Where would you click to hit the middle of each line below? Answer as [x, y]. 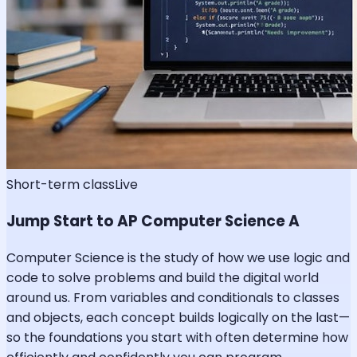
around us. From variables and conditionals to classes [173, 297]
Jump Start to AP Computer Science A [153, 222]
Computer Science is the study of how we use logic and [178, 257]
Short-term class [61, 185]
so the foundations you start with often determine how [177, 337]
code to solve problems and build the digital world [163, 277]
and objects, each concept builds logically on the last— [178, 317]
